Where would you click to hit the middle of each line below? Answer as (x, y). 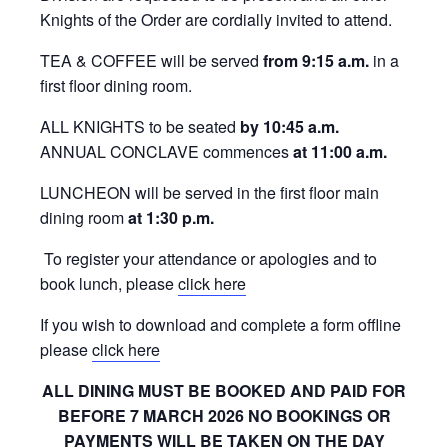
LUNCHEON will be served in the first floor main (209, 193)
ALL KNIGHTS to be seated (140, 127)
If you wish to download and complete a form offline (220, 325)
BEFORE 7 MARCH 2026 (152, 416)
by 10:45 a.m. (289, 127)
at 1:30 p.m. (171, 218)
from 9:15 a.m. (316, 61)
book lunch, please (109, 284)
